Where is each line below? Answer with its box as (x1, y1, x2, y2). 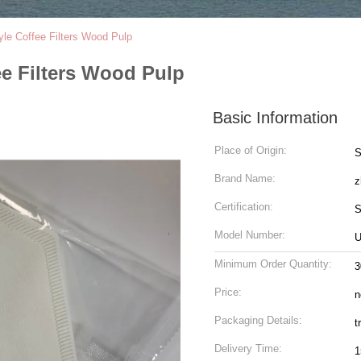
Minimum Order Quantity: (214, 258, 332, 270)
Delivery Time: (214, 342, 282, 355)
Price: (214, 286, 242, 298)
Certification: (214, 201, 273, 213)
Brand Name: (214, 172, 276, 185)
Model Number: (214, 229, 285, 241)
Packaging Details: (214, 314, 302, 326)
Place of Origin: (214, 144, 287, 156)
